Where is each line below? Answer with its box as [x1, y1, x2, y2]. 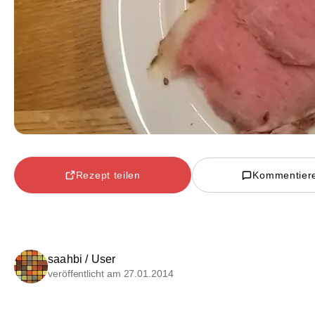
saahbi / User [48, 253, 116, 266]
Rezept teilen [75, 169, 141, 181]
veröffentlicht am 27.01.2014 [48, 268, 174, 280]
